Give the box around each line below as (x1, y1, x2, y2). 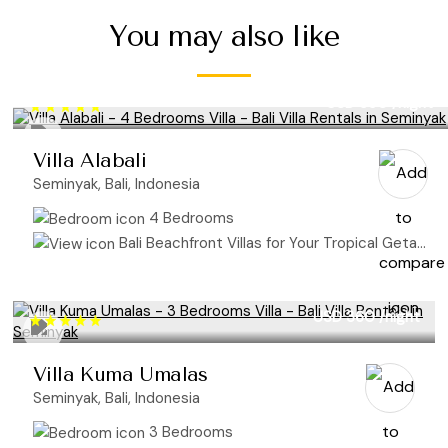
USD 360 (313, 307, 375, 328)
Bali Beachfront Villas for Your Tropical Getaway (115, 232, 417, 253)
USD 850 (326, 92, 388, 113)
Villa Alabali (33, 148, 147, 172)
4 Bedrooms (145, 207, 234, 228)
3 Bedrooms (145, 422, 233, 443)
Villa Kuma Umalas (33, 363, 208, 387)
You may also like (109, 18, 339, 53)
